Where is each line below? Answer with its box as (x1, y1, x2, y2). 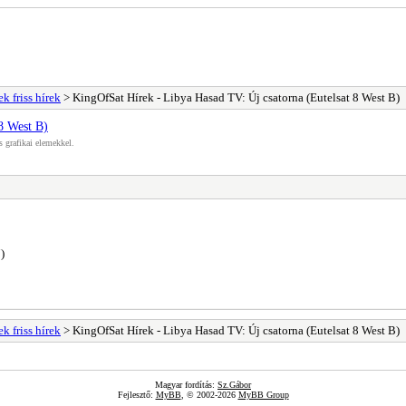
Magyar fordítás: (155, 379, 217, 390)
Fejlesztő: (117, 389, 156, 400)
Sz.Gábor (217, 379, 251, 390)
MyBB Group (237, 389, 289, 400)
